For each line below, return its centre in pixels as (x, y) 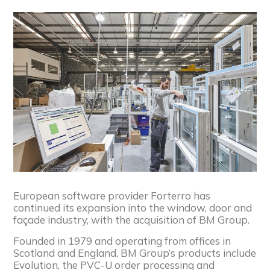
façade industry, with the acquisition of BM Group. (132, 219)
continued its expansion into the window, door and (133, 207)
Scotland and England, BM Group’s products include (135, 253)
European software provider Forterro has (112, 195)
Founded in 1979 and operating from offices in (122, 240)
